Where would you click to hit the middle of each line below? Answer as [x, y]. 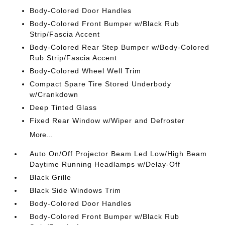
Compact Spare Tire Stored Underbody [101, 84]
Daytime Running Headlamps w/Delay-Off [105, 164]
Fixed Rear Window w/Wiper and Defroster [107, 121]
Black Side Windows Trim [76, 190]
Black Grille [51, 177]
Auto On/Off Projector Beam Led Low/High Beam [119, 154]
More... [41, 135]
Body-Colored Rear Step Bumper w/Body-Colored [120, 47]
